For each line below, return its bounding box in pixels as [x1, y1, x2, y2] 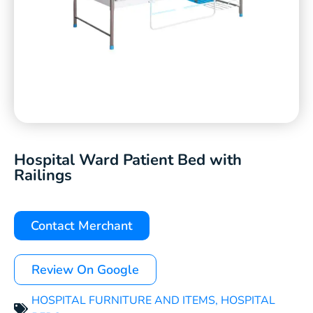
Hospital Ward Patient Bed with [14, 150, 242, 170]
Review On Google [31, 261, 139, 278]
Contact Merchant [31, 217, 133, 234]
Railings [14, 165, 72, 186]
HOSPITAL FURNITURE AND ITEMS [31, 293, 215, 308]
